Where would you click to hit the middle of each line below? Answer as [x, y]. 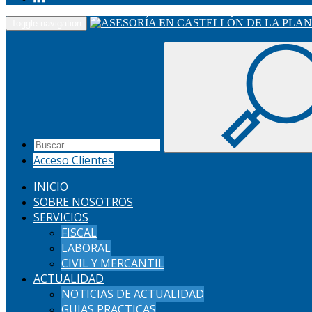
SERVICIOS [61, 217]
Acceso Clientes [73, 160]
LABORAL [86, 248]
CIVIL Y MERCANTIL [113, 263]
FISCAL [79, 233]
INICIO [51, 187]
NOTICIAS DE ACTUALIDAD [133, 294]
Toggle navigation [46, 23]
